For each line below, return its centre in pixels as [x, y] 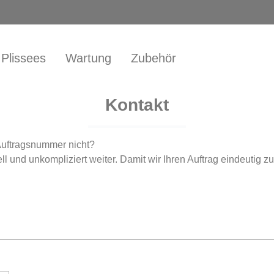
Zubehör [154, 58]
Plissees [24, 58]
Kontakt [137, 105]
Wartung [88, 58]
